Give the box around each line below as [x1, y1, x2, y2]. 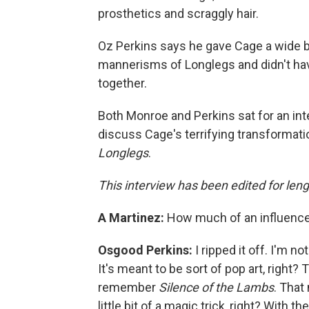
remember [98, 280, 159, 295]
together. [98, 76, 147, 90]
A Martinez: [98, 210, 164, 225]
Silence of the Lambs [159, 280, 274, 295]
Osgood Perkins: [98, 243, 192, 257]
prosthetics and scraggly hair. [98, 6, 259, 21]
